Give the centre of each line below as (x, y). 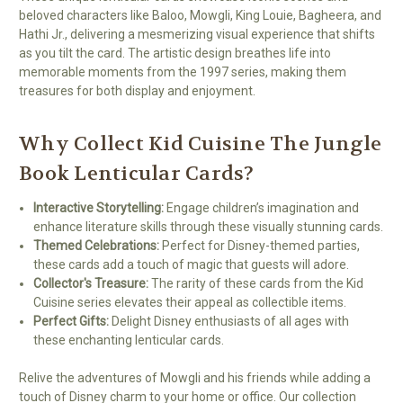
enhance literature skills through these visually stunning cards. (209, 226)
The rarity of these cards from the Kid (256, 283)
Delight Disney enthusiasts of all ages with (229, 321)
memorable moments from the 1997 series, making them (183, 72)
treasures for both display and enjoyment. (137, 90)
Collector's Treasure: (91, 283)
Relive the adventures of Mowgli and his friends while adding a (195, 377)
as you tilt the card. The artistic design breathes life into (175, 53)
